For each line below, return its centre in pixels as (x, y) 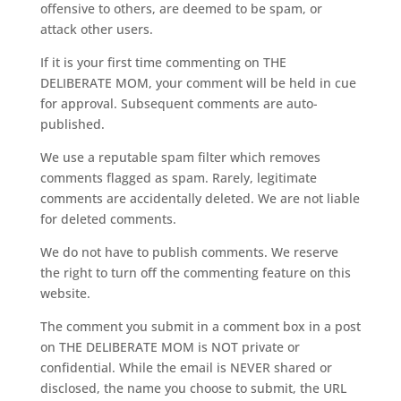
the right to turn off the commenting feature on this (195, 272)
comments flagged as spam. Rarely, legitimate (178, 177)
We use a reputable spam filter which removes (180, 157)
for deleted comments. (108, 218)
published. (72, 124)
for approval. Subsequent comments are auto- (179, 103)
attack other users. (96, 29)
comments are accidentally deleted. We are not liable (200, 198)
